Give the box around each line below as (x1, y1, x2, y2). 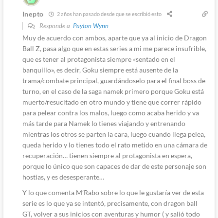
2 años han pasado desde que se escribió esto (55, 11, 162, 18)
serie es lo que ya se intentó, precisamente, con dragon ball (22, 199, 198, 207)
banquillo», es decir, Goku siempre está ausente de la (22, 65, 178, 74)
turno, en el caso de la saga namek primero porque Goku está (22, 87, 204, 95)
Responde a (37, 21, 73, 30)
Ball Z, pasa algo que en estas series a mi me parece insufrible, (22, 44, 206, 53)
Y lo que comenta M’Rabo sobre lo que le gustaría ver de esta (22, 188, 204, 197)
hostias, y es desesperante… (22, 172, 104, 181)
